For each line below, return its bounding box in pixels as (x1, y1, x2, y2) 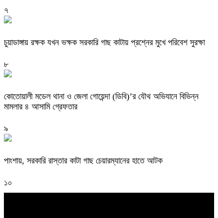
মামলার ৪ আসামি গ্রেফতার (4, 101, 77, 111)
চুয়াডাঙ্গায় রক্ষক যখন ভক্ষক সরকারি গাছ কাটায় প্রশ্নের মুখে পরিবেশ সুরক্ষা (4, 37, 205, 47)
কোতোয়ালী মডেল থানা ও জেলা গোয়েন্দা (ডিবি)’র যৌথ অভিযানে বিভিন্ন (4, 91, 199, 101)
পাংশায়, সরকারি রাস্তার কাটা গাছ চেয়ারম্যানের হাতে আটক (4, 155, 163, 165)
